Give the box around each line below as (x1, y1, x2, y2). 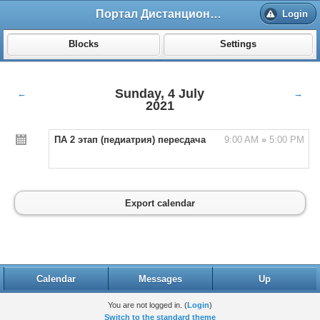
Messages (138, 274, 182, 284)
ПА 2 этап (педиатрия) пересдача (54, 134, 206, 145)
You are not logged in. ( (108, 300, 187, 309)
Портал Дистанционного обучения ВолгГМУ (210, 7, 222, 20)
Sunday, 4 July (115, 86, 205, 101)
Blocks (68, 39, 99, 50)
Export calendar (125, 197, 195, 209)
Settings (220, 39, 256, 50)
